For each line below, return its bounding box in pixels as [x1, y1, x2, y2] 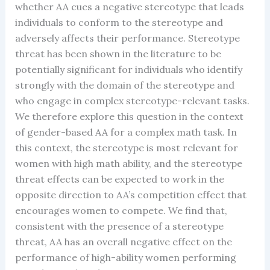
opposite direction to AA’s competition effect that [14, 188, 246, 201]
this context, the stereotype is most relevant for [14, 141, 238, 154]
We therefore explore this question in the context [14, 110, 243, 122]
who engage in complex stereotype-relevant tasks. [14, 94, 250, 107]
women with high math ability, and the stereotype [14, 157, 242, 169]
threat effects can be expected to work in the [14, 172, 224, 185]
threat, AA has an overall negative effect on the [14, 235, 232, 248]
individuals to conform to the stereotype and [14, 16, 223, 28]
